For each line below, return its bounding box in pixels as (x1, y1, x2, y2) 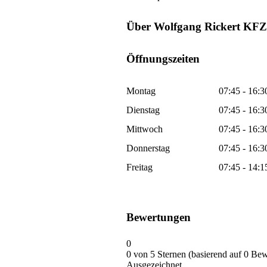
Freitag (126, 162, 153, 173)
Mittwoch (126, 124, 163, 135)
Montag (126, 86, 156, 97)
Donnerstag (126, 143, 170, 154)
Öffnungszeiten (126, 52, 200, 66)
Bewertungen (126, 211, 191, 224)
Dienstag (126, 105, 160, 116)
